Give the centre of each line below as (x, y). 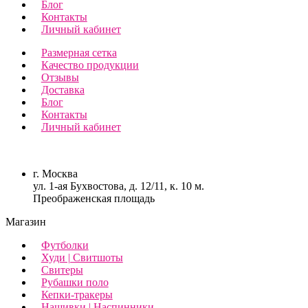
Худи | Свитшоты (82, 257)
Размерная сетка (79, 52)
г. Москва (55, 173)
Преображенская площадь (94, 198)
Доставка (63, 89)
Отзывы (60, 77)
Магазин (26, 221)
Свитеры (62, 269)
